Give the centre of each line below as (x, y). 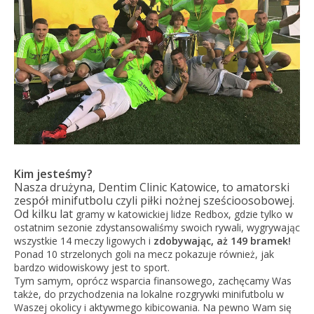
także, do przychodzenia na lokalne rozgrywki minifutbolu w (149, 294)
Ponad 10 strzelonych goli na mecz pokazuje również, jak (144, 254)
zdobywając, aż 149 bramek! (222, 241)
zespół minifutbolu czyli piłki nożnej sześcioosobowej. (154, 201)
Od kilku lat (43, 214)
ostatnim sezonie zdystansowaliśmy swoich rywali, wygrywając (157, 228)
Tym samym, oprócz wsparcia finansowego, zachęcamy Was (152, 281)
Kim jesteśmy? (53, 174)
